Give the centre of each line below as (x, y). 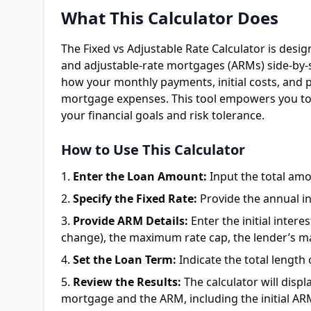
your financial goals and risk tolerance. (163, 115)
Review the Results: (127, 282)
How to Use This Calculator (153, 150)
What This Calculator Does (170, 18)
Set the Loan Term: (125, 260)
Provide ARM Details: (131, 221)
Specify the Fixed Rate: (135, 199)
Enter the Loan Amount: (140, 176)
